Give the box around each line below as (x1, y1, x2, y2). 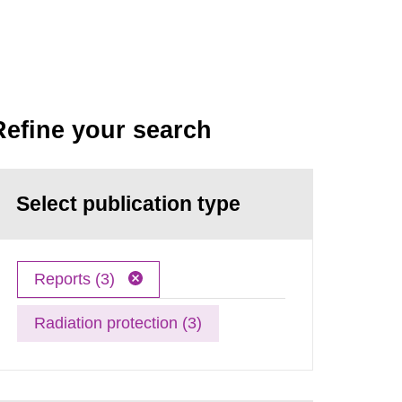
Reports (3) (34, 269, 120, 288)
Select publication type (16, 192, 241, 215)
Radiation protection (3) (34, 313, 203, 332)
